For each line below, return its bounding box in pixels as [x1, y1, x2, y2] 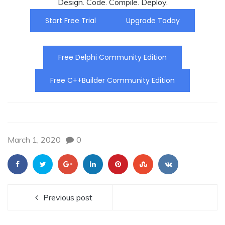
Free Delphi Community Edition [58, 52, 167, 62]
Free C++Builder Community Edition [50, 75, 175, 85]
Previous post [43, 192, 92, 202]
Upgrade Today [126, 15, 180, 26]
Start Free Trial [45, 15, 96, 26]
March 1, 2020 [8, 134, 61, 145]
